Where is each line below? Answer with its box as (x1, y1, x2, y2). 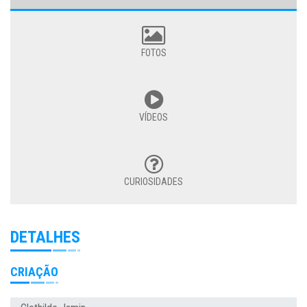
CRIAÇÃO (10, 265, 58, 280)
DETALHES (10, 228, 80, 247)
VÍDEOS (139, 112, 168, 123)
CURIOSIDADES (124, 176, 183, 188)
